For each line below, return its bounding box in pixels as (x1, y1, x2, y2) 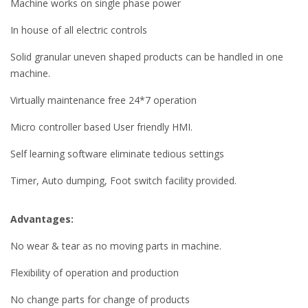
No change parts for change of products (10, 292, 190, 306)
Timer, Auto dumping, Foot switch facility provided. (10, 173, 236, 187)
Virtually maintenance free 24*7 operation (10, 93, 197, 107)
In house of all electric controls (10, 23, 147, 36)
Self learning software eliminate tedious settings (10, 146, 224, 160)
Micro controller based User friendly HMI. (10, 120, 192, 133)
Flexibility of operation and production (10, 265, 179, 279)
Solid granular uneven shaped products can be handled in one (10, 49, 283, 63)
